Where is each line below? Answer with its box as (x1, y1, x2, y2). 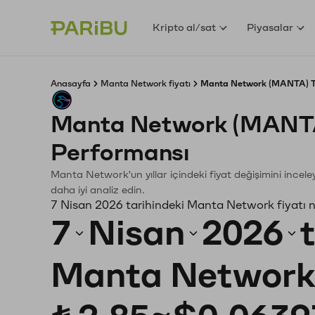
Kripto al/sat (153, 22, 217, 33)
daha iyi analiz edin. (51, 185, 145, 195)
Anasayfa (51, 79, 91, 88)
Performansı (51, 141, 190, 165)
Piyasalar (247, 22, 294, 33)
